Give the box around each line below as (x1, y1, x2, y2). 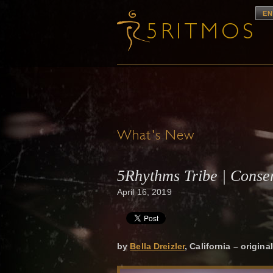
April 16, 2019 (117, 187, 172, 197)
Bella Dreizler (130, 241, 185, 252)
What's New (117, 129, 195, 143)
